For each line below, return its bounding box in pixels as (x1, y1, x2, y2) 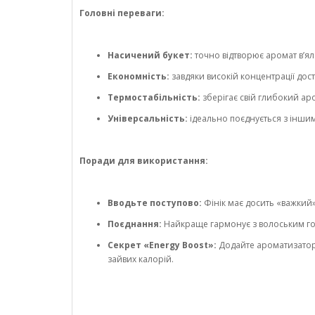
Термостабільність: (108, 91, 200, 104)
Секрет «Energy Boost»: (108, 239, 217, 252)
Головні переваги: (79, 7, 165, 20)
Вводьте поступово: (108, 197, 202, 210)
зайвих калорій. (108, 253, 174, 266)
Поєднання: (108, 218, 162, 231)
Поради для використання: (79, 155, 208, 167)
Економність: (108, 70, 169, 83)
